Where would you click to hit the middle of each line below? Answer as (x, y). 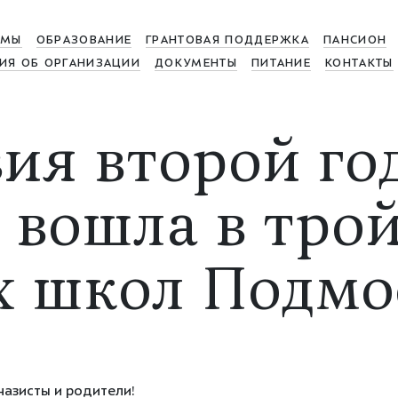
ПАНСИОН (355, 41)
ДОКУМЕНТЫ (196, 64)
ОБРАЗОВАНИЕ (84, 41)
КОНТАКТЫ (359, 64)
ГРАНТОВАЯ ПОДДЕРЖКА (228, 41)
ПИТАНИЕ (281, 64)
